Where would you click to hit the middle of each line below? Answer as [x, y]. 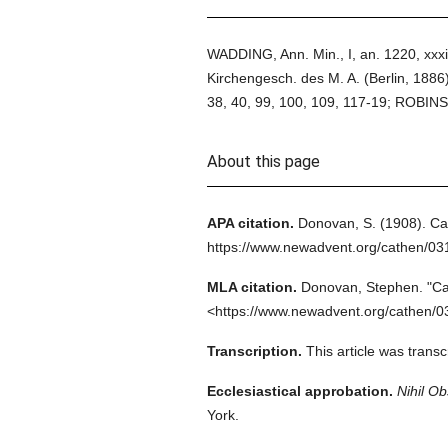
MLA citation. [251, 287]
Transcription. [254, 351]
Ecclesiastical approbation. [299, 391]
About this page [263, 161]
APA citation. [250, 223]
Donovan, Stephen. [361, 287]
